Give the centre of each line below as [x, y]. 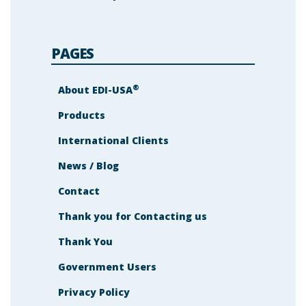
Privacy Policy [94, 292]
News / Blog [88, 165]
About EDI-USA [95, 89]
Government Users [107, 266]
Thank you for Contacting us [133, 216]
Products [82, 115]
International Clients [113, 140]
